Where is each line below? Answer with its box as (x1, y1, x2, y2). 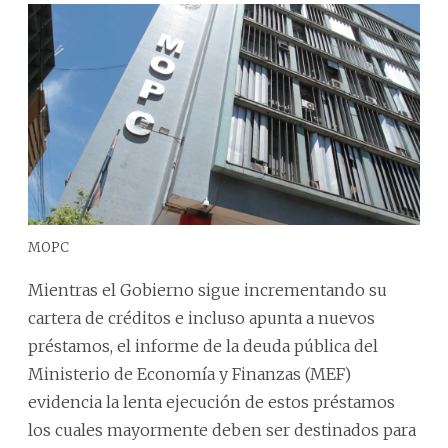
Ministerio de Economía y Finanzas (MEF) (28, 363, 351, 384)
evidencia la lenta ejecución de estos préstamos (28, 391, 395, 412)
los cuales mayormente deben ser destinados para (28, 419, 416, 440)
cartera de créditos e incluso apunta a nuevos (28, 307, 375, 328)
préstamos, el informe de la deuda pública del (28, 335, 378, 356)
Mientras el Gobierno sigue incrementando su (28, 279, 387, 300)
